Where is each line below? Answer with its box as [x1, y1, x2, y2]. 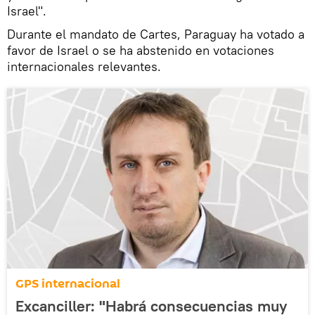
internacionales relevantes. [7, 58, 161, 75]
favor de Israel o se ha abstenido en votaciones [7, 42, 274, 59]
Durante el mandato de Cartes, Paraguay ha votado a [7, 26, 304, 43]
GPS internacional [15, 275, 120, 293]
